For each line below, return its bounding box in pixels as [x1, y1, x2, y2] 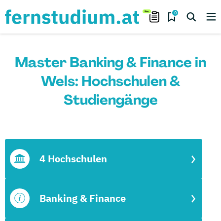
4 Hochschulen [39, 152, 107, 165]
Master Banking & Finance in [15, 53, 206, 72]
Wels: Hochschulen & [41, 72, 180, 90]
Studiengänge [63, 91, 158, 109]
